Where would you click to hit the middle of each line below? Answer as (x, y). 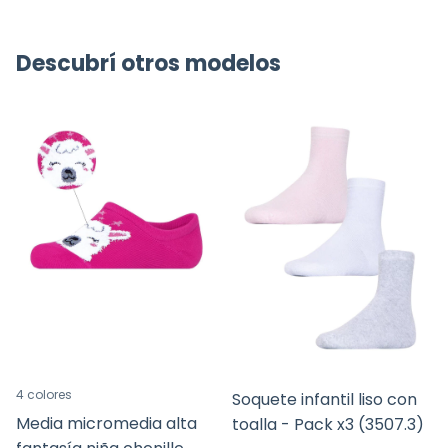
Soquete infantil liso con (324, 399)
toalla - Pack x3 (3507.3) (328, 424)
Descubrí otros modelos (148, 64)
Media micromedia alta (106, 423)
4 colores (44, 394)
